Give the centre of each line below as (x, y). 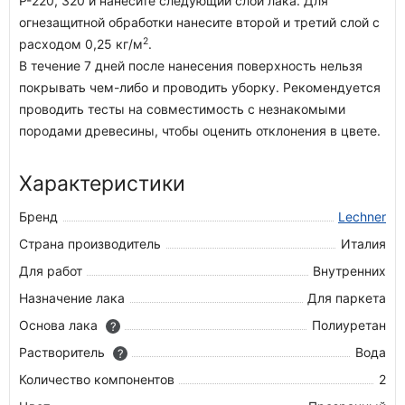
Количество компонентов (97, 379)
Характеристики (102, 184)
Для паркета (347, 298)
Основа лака (60, 325)
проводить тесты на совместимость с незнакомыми (182, 109)
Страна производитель (90, 244)
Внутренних (349, 271)
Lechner (362, 217)
